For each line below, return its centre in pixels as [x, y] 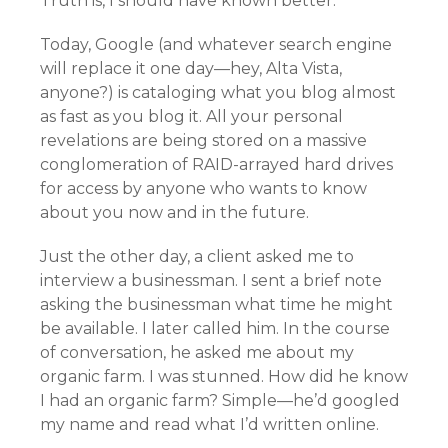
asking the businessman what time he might [216, 304]
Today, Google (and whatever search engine [216, 44]
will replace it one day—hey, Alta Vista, [191, 68]
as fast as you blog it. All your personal [191, 116]
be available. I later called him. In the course [215, 328]
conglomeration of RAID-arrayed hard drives [216, 164]
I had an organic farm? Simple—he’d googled [220, 400]
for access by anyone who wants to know [203, 188]
